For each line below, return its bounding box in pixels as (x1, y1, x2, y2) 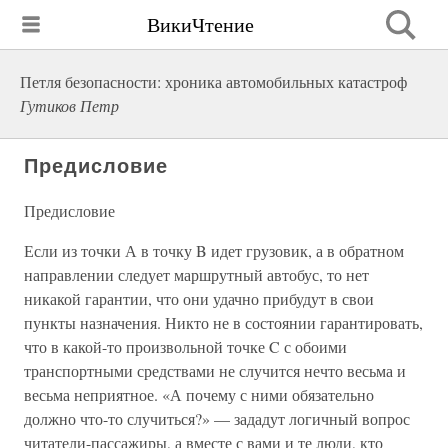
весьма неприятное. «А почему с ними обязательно (24, 384, 374, 405)
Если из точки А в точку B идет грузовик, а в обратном (24, 240, 404, 261)
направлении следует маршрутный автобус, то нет (24, 264, 369, 285)
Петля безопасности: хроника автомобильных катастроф (20, 71, 407, 92)
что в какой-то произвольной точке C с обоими (24, 336, 347, 357)
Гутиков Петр (20, 95, 119, 116)
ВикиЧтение (147, 10, 254, 38)
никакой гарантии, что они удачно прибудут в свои (24, 288, 374, 309)
